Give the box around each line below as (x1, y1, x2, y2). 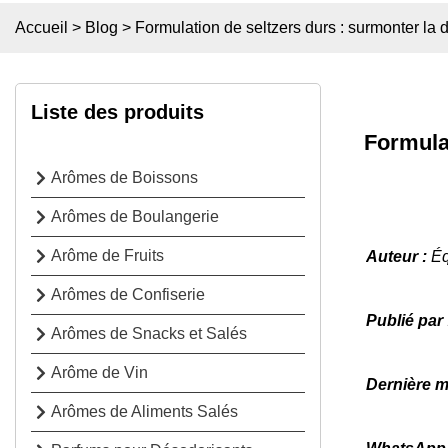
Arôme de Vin (51, 364, 148, 382)
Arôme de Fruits (51, 247, 164, 265)
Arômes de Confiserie (51, 286, 205, 304)
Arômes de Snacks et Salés (51, 325, 247, 343)
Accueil (15, 19, 68, 36)
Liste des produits (31, 101, 204, 123)
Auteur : (366, 248, 431, 265)
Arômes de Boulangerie (51, 208, 219, 226)
